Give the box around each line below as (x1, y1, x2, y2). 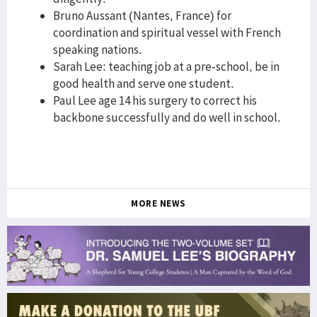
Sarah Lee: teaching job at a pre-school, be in (53, 59, 279, 74)
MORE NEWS (131, 197, 186, 209)
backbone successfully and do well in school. (53, 110, 283, 125)
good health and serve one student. (53, 76, 234, 91)
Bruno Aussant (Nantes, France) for (53, 8, 231, 23)
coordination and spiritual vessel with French (53, 25, 281, 40)
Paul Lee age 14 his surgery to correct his (53, 93, 257, 108)
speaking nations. (53, 42, 142, 57)
